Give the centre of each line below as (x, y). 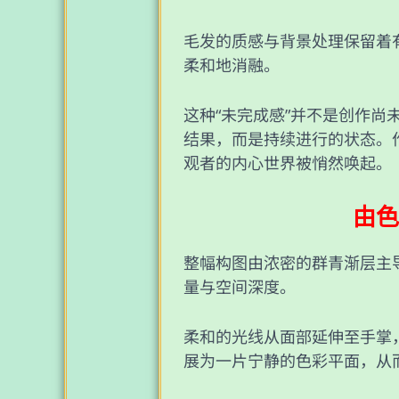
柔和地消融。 (232, 65)
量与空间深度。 (240, 287)
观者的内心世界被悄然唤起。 (288, 163)
